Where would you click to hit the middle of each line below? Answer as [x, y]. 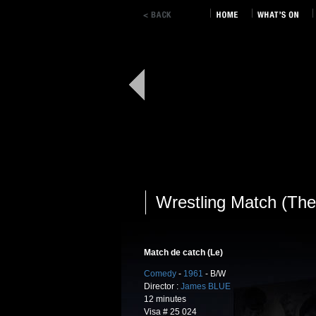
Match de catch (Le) [183, 253]
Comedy [160, 274]
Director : [162, 286]
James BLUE [206, 286]
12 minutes [165, 299]
